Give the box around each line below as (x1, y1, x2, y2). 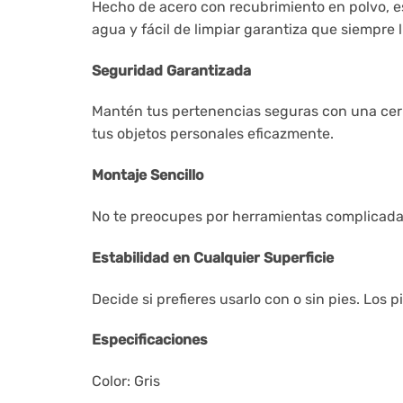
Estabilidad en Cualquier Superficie (92, 248, 334, 266)
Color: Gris (92, 372, 160, 390)
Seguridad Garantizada (92, 61, 251, 79)
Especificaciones (92, 331, 208, 349)
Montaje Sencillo (92, 166, 203, 184)
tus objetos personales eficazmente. (92, 125, 334, 143)
